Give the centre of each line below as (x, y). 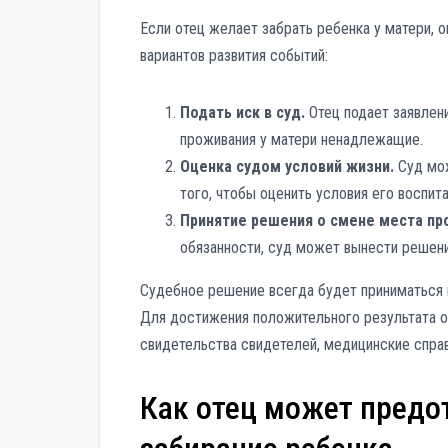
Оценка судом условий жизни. (287, 166)
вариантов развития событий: (234, 55)
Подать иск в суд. (242, 112)
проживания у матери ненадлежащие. (301, 139)
